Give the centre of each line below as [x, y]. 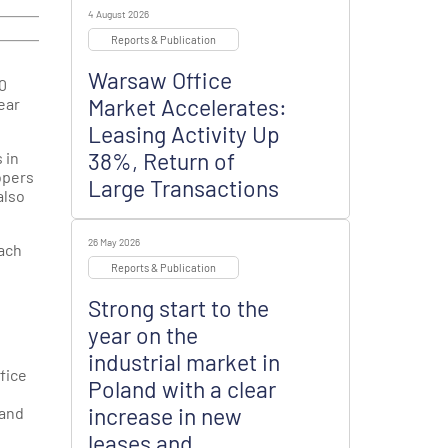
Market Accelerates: [187, 107]
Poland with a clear [182, 389]
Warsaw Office [160, 80]
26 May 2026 [114, 242]
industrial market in [184, 362]
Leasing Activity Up [184, 134]
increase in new [165, 416]
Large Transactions [186, 188]
